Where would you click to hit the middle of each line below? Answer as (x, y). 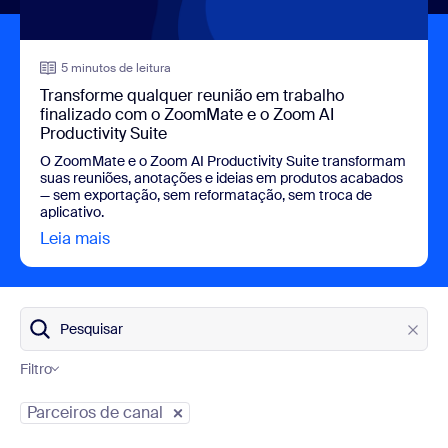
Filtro (36, 368)
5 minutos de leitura (116, 67)
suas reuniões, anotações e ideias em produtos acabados (221, 177)
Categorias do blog (94, 386)
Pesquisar (91, 328)
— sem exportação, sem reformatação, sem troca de (206, 194)
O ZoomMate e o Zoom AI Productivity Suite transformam (223, 160)
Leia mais (75, 238)
